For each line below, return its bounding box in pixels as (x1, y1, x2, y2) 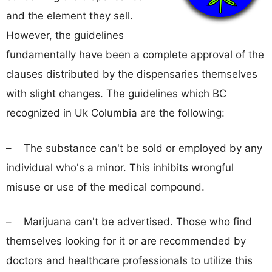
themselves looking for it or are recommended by (6, 235, 246, 247)
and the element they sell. (6, 10, 133, 22)
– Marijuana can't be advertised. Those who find (6, 216, 252, 228)
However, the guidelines (6, 29, 124, 41)
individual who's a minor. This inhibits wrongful (6, 161, 234, 174)
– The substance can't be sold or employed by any (6, 141, 262, 154)
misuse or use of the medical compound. (6, 180, 205, 193)
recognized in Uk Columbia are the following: (6, 107, 225, 119)
